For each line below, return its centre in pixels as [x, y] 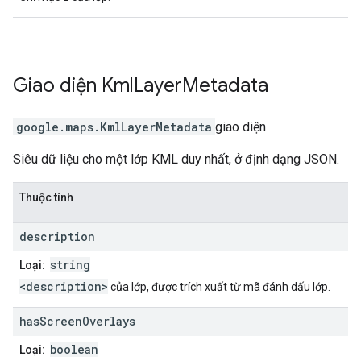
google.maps [55, 127]
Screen [61, 322]
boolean [74, 350]
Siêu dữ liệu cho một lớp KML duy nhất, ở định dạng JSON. [176, 160]
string [70, 265]
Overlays [109, 322]
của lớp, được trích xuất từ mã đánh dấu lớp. [219, 287]
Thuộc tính [46, 198]
